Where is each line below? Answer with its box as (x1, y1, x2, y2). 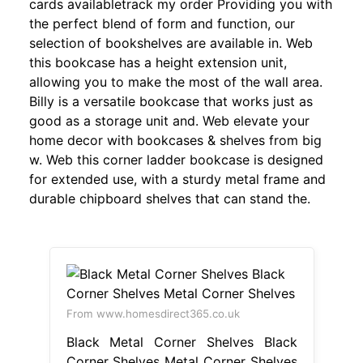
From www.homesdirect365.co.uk (66, 306, 240, 320)
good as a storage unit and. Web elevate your (29, 112, 310, 129)
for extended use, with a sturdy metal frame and (29, 170, 326, 187)
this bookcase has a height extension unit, (29, 53, 287, 70)
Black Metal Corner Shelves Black (66, 333, 297, 350)
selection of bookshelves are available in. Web (29, 34, 313, 51)
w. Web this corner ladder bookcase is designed (29, 151, 323, 168)
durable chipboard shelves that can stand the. (29, 190, 310, 207)
